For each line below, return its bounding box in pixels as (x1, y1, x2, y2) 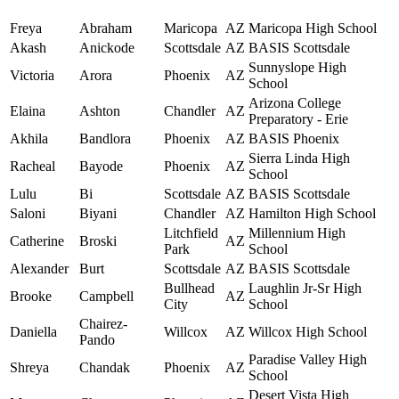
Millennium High (248, 225, 346, 241)
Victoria (10, 68, 54, 84)
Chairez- (79, 316, 127, 332)
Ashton (79, 103, 120, 119)
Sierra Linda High (248, 151, 350, 167)
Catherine (10, 233, 64, 249)
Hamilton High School (248, 206, 376, 222)
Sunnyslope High (248, 60, 346, 76)
